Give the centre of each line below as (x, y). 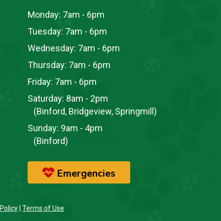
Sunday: (43, 128)
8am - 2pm (86, 99)
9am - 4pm (81, 128)
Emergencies (85, 174)
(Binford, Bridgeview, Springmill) (92, 111)
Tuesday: (45, 32)
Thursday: (47, 65)
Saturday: (46, 99)
